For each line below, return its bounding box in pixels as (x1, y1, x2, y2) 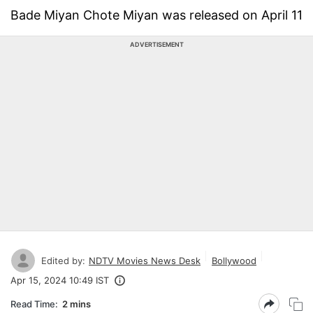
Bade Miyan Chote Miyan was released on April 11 (10, 8, 303, 22)
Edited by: (41, 254, 85, 266)
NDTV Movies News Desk (89, 254, 201, 266)
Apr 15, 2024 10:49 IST (10, 275, 109, 286)
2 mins (62, 298, 91, 310)
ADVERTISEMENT (129, 41, 184, 48)
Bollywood (212, 254, 256, 266)
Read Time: (10, 298, 58, 310)
